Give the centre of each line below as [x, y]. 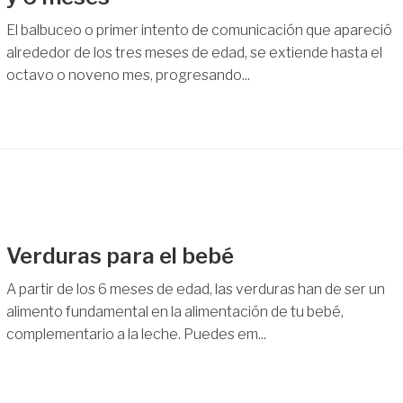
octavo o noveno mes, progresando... [128, 76]
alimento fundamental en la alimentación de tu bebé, [175, 311]
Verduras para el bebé [120, 255]
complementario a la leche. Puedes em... [136, 334]
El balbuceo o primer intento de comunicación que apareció [199, 31]
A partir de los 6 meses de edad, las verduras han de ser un [195, 289]
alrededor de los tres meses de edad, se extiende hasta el [194, 53]
